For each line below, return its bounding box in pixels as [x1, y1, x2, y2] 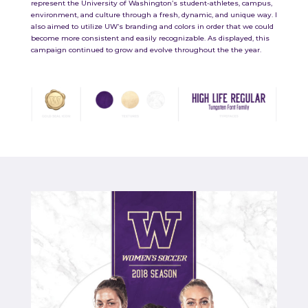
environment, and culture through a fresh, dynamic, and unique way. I [30, 10, 277, 19]
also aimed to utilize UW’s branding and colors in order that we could [30, 21, 274, 31]
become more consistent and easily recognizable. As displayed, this [30, 33, 269, 43]
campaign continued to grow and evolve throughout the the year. [30, 45, 261, 54]
